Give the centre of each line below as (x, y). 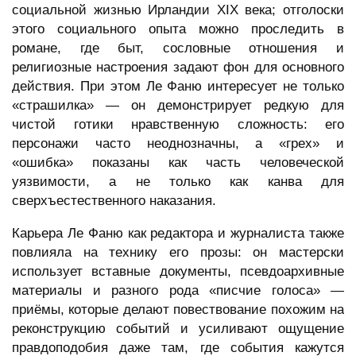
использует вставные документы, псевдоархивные (178, 272)
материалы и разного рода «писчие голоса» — (178, 291)
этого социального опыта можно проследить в (178, 29)
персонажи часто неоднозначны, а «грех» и (178, 144)
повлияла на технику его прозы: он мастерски (178, 253)
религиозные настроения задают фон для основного (178, 68)
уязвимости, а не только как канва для (178, 182)
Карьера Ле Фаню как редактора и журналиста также (178, 234)
